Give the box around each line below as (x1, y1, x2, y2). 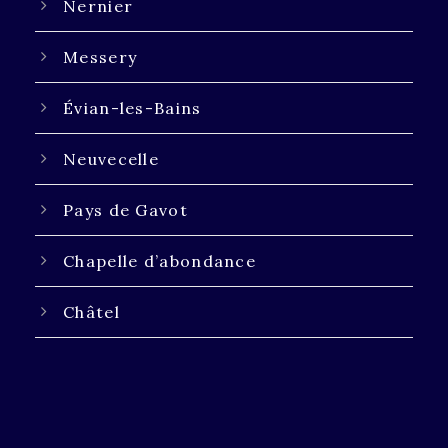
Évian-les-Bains (63, 98, 202, 118)
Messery (63, 47, 138, 67)
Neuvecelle (63, 149, 159, 169)
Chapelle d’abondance (63, 251, 256, 271)
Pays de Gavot (63, 200, 188, 220)
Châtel (63, 302, 120, 322)
